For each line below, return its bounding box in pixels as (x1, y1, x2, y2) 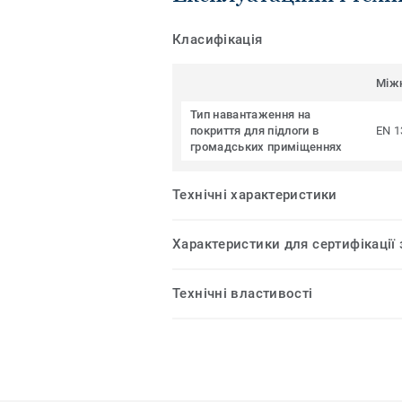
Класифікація (172, 31, 263, 48)
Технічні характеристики (172, 187, 337, 204)
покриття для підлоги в (190, 124, 319, 138)
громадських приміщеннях (190, 140, 343, 154)
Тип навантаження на (190, 108, 311, 122)
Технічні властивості (172, 285, 313, 302)
